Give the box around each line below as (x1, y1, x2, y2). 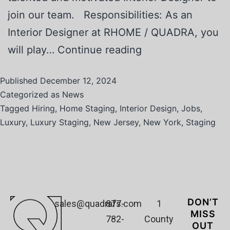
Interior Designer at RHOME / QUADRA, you (8, 26, 219, 39)
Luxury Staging (30, 117, 89, 128)
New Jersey (93, 117, 139, 128)
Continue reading (57, 44, 142, 56)
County (144, 214, 174, 225)
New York (143, 117, 181, 128)
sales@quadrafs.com (54, 198, 142, 209)
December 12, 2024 (40, 75, 117, 86)
